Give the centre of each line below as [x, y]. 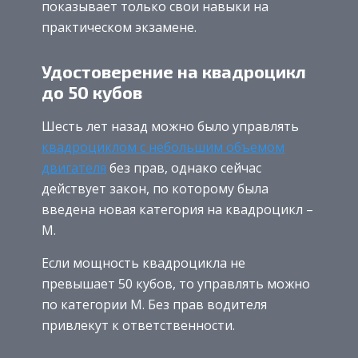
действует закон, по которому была [155, 188]
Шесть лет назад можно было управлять [170, 126]
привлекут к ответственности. [138, 325]
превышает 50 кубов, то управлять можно [176, 283]
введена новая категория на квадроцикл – [177, 209]
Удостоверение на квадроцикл [174, 71]
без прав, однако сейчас [184, 167]
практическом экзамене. [119, 28]
